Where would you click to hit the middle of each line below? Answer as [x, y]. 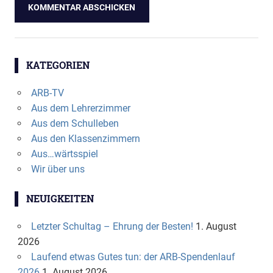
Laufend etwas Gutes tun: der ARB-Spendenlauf [133, 257]
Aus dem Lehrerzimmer [80, 108]
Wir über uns [58, 169]
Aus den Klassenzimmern [85, 138]
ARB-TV [47, 93]
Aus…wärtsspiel [64, 154]
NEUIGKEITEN [60, 198]
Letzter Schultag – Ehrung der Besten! [112, 226]
